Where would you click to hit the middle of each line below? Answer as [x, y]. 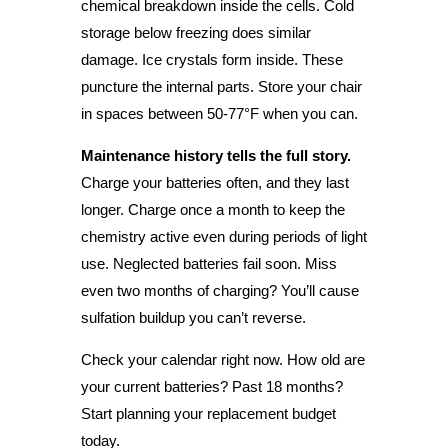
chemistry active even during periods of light [223, 236]
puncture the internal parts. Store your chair [221, 86]
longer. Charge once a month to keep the [212, 209]
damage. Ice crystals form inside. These [211, 59]
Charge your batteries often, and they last [214, 182]
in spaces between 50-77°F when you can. [219, 113]
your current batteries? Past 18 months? [211, 386]
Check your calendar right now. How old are [222, 359]
